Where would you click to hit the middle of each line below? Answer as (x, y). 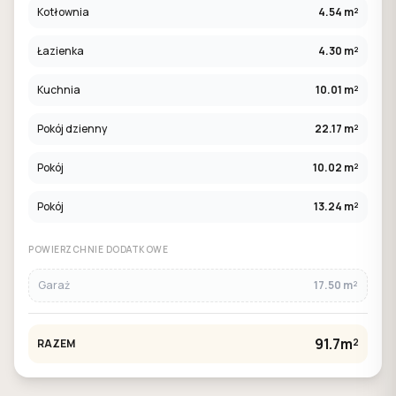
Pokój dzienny (72, 129)
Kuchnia (59, 90)
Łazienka (61, 51)
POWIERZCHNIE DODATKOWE (98, 249)
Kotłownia (63, 12)
